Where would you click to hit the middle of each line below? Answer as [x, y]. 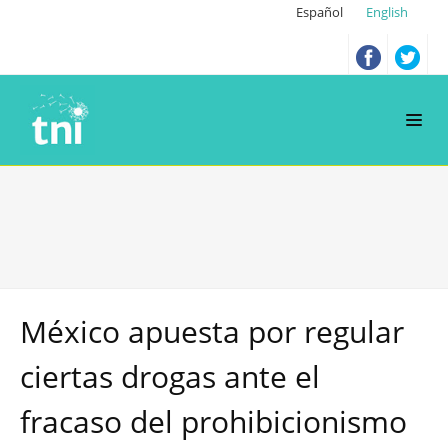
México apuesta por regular [212, 331]
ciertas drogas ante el [170, 376]
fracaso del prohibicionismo [213, 421]
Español [321, 12]
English [387, 12]
